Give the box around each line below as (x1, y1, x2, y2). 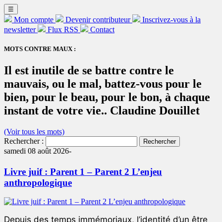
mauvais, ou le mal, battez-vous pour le (4, 77, 202, 91)
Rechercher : (4, 137, 44, 146)
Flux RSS (48, 25, 78, 34)
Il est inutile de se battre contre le (4, 64, 174, 77)
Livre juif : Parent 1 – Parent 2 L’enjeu (4, 166, 162, 177)
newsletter (4, 25, 36, 34)
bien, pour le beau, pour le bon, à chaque (4, 91, 210, 104)
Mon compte (14, 15, 54, 24)
